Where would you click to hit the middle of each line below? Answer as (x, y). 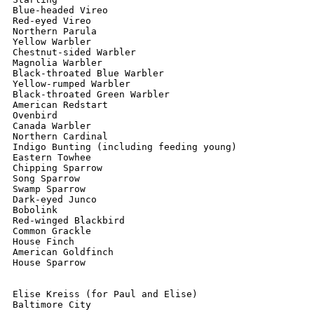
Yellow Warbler (52, 42)
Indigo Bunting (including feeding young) (125, 147)
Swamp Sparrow (49, 189)
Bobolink (35, 210)
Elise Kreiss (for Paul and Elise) (105, 294)
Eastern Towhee (52, 157)
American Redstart (60, 105)
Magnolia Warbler (57, 63)
